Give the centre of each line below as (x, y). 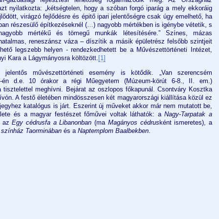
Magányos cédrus (133, 123)
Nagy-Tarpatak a (188, 114)
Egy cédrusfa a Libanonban (52, 123)
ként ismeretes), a (186, 123)
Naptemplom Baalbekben (113, 131)
